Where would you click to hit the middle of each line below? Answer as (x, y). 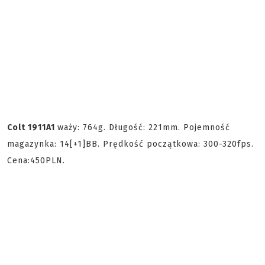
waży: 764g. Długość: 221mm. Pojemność (144, 127)
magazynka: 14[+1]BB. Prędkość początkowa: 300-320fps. (130, 144)
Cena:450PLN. (36, 161)
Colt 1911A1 (32, 127)
